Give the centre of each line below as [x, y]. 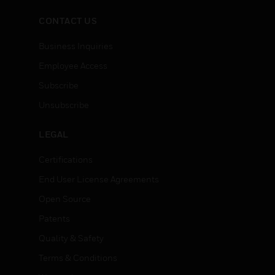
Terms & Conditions [78, 258]
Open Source [65, 199]
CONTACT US [68, 21]
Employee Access [73, 65]
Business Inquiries [76, 46]
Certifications [66, 159]
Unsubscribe [64, 105]
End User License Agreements [99, 179]
